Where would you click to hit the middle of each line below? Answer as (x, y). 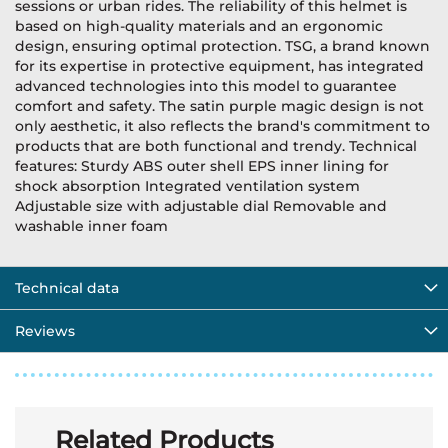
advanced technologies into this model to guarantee (206, 86)
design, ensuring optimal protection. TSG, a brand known (222, 46)
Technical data (67, 288)
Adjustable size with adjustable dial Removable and (201, 206)
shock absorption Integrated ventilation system (187, 186)
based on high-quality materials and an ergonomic (199, 26)
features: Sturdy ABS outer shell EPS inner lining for (202, 166)
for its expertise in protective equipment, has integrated (219, 66)
